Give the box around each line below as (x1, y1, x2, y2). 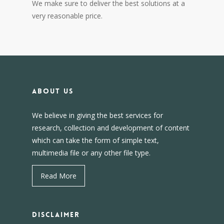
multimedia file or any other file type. (32, 148, 150, 157)
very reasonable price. (32, 10, 102, 20)
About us (32, 86, 73, 95)
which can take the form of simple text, (32, 135, 159, 145)
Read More (40, 171, 76, 180)
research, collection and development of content (32, 123, 189, 132)
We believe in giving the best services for (32, 110, 163, 120)
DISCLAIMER (32, 210, 80, 219)
